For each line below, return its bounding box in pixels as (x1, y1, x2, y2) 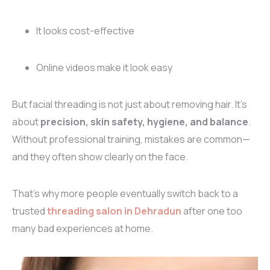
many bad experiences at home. (12, 222, 153, 236)
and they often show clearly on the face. (12, 150, 188, 164)
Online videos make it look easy (36, 61, 172, 75)
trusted (12, 204, 47, 218)
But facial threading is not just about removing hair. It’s (12, 98, 247, 111)
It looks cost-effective (36, 24, 134, 38)
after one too (181, 204, 242, 218)
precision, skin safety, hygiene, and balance (40, 115, 248, 129)
